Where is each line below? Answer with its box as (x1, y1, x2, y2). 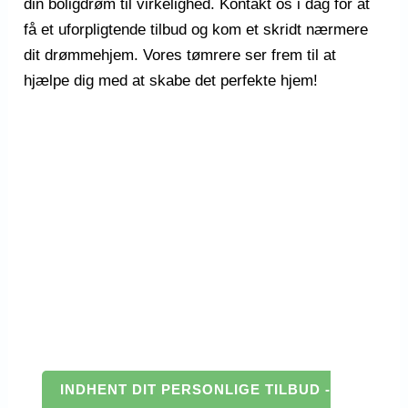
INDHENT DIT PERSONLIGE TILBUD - (60, 381, 331, 397)
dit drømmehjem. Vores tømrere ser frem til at (24, 46, 337, 64)
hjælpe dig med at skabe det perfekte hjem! (24, 71, 319, 89)
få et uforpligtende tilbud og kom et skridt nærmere (24, 20, 369, 38)
